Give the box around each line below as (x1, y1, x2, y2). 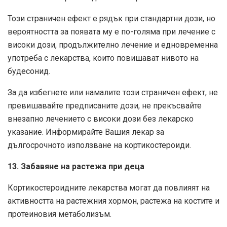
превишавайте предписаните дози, (8, 101, 140, 111)
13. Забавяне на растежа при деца (8, 162, 144, 172)
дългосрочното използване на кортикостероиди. (8, 140, 191, 150)
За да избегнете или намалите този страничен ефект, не (8, 88, 218, 98)
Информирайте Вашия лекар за (46, 127, 164, 137)
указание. (8, 127, 44, 137)
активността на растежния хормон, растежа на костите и (8, 196, 219, 206)
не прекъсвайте (142, 101, 202, 111)
